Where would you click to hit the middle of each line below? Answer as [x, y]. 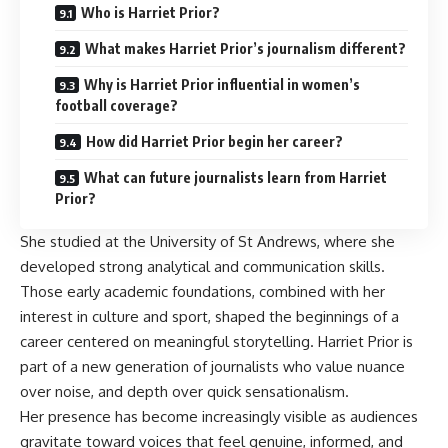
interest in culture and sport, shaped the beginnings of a [209, 317]
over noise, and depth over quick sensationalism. [184, 392]
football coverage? [116, 106]
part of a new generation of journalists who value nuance [212, 367]
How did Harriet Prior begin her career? [214, 142]
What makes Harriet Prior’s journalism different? [245, 49]
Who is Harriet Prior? [150, 13]
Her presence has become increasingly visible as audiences [219, 417]
